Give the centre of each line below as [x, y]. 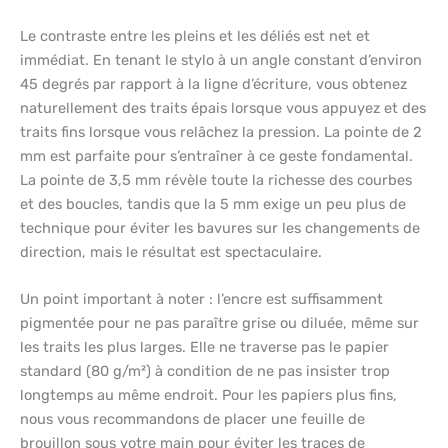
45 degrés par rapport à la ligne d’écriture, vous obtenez [213, 83]
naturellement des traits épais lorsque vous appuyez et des [223, 107]
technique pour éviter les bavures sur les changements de [220, 227]
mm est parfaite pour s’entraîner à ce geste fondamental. [216, 155]
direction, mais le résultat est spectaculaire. [171, 251]
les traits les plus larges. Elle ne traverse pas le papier [204, 346]
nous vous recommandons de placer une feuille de [192, 418]
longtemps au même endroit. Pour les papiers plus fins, [208, 394]
